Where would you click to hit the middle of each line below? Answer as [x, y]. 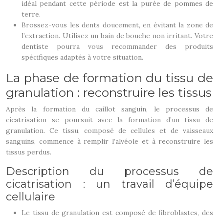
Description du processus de [109, 171]
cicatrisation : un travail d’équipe [109, 184]
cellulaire [31, 197]
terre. [31, 14]
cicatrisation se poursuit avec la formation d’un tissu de [109, 120]
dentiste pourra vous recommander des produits [117, 46]
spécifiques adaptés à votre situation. [82, 57]
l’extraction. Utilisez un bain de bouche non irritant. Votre [117, 36]
